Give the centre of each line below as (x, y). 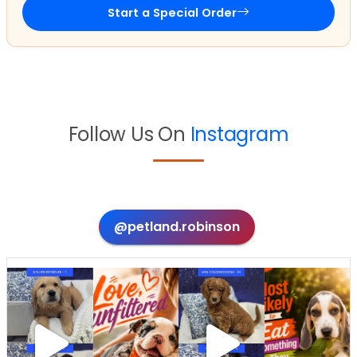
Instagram (239, 134)
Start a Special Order (172, 12)
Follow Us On (129, 134)
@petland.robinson (177, 226)
